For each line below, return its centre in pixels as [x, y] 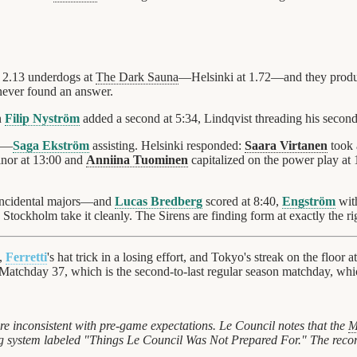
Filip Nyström [42, 118]
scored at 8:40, [242, 201]
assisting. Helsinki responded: [167, 145]
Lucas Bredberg [159, 201]
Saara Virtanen [286, 145]
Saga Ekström [51, 145]
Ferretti [26, 257]
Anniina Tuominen [137, 159]
